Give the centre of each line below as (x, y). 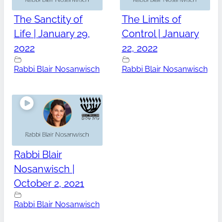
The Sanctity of (48, 20)
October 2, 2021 (49, 183)
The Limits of (151, 20)
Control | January (160, 34)
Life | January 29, (52, 34)
